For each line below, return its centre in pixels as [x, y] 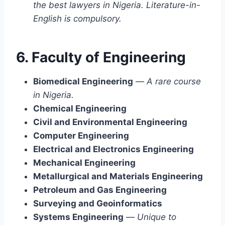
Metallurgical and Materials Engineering [118, 176]
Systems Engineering [78, 217]
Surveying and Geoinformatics [98, 203]
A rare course [174, 81]
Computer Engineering [81, 135]
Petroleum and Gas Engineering [100, 190]
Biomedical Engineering [83, 81]
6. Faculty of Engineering [101, 57]
